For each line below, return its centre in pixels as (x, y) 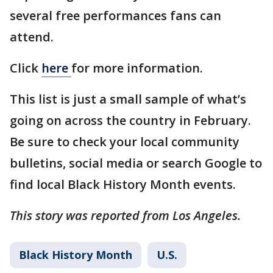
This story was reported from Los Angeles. (127, 215)
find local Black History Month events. (124, 184)
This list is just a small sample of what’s (128, 99)
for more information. (139, 68)
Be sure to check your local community (125, 141)
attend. (33, 37)
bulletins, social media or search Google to (136, 163)
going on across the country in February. (130, 120)
